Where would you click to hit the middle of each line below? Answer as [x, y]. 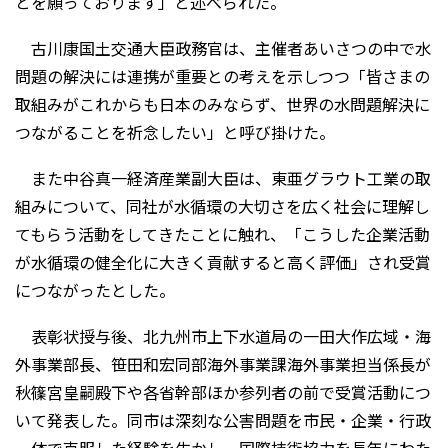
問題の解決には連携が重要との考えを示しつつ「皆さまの [222, 76]
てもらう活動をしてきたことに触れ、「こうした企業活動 [222, 234]
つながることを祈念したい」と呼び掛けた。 [175, 132]
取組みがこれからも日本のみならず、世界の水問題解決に [222, 104]
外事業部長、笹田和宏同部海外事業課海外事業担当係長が [223, 364]
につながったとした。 [95, 290]
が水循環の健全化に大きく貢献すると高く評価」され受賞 [223, 262]
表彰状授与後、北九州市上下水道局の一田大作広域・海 [223, 336]
